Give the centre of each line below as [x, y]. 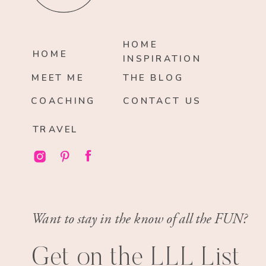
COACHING [63, 101]
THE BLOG [154, 78]
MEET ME [58, 78]
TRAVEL [55, 129]
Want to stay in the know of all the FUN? [139, 218]
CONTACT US [162, 101]
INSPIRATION [162, 59]
